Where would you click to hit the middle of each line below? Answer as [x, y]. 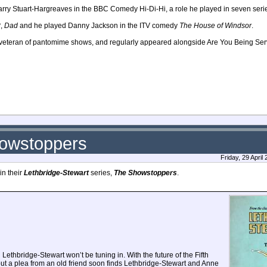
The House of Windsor [215, 25]
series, [101, 173]
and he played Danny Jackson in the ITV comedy [99, 25]
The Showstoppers [145, 173]
